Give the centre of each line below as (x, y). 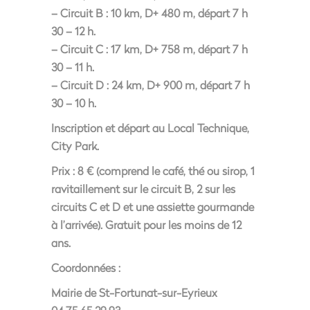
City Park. (75, 146)
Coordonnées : (86, 267)
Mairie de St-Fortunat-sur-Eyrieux (134, 292)
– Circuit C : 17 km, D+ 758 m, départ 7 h (149, 49)
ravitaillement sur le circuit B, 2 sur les (143, 189)
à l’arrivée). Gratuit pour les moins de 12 (146, 225)
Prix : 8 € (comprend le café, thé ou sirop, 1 (153, 171)
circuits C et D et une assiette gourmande (153, 207)
